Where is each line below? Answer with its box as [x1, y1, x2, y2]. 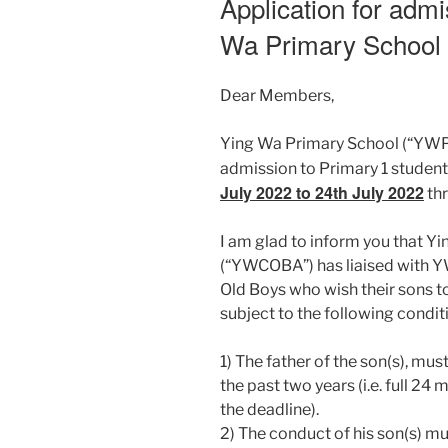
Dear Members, [220, 86, 334, 106]
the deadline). [220, 400, 319, 420]
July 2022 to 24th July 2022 [220, 181, 424, 205]
